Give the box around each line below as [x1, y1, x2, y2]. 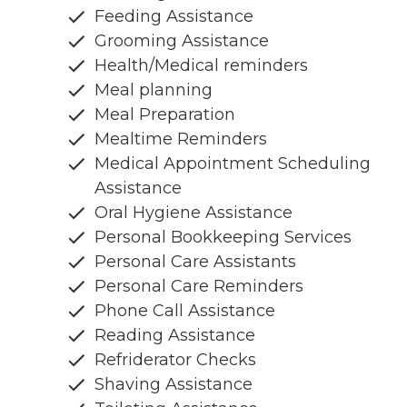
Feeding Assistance [94, 5, 253, 26]
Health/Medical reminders [94, 55, 308, 75]
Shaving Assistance [94, 373, 253, 394]
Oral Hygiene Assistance [94, 202, 293, 223]
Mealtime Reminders [94, 128, 267, 149]
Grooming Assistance [94, 30, 269, 51]
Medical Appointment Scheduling [94, 153, 371, 174]
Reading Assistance [94, 324, 255, 345]
